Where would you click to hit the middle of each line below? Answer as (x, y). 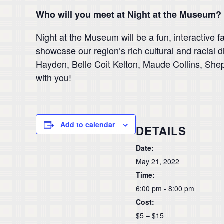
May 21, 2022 (158, 161)
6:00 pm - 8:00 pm (165, 188)
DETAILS (161, 131)
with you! (54, 78)
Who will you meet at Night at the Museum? (129, 15)
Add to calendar (88, 125)
